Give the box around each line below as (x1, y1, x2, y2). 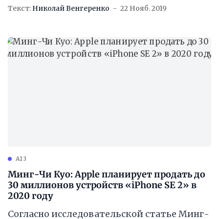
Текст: (8, 4, 31, 13)
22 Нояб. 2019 (120, 4, 167, 13)
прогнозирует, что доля (8, 11, 118, 23)
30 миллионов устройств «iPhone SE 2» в (8, 179, 197, 191)
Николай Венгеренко (32, 4, 109, 13)
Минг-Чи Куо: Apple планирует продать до (8, 169, 205, 180)
